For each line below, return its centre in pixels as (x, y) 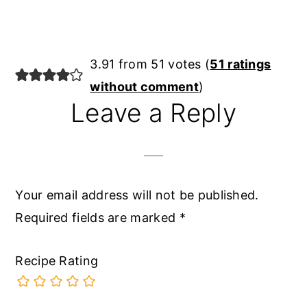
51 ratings (241, 64)
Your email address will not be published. (137, 195)
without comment (144, 86)
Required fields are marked (97, 217)
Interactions (76, 86)
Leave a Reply (153, 112)
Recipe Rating (57, 260)
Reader (51, 62)
